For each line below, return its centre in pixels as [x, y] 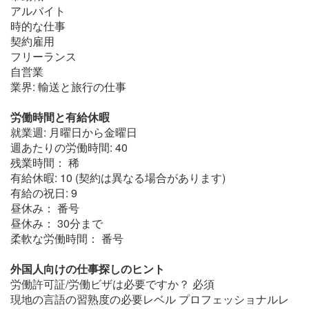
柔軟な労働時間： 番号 [67, 238]
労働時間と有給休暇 [60, 117]
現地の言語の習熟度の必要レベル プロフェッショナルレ [150, 299]
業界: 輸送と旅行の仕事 [68, 87]
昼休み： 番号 [45, 208]
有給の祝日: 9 [44, 193]
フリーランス [43, 56]
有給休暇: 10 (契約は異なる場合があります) [118, 178]
